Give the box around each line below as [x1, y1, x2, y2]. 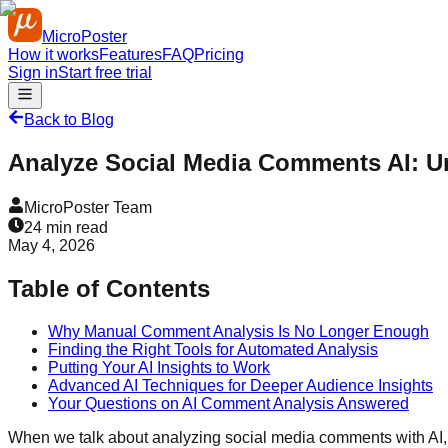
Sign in [8, 64, 58, 81]
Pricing [194, 46, 244, 63]
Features [99, 46, 162, 63]
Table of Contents [8, 274, 210, 302]
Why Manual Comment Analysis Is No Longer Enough [48, 322, 429, 340]
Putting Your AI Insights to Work [48, 358, 270, 376]
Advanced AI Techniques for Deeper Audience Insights [48, 376, 433, 394]
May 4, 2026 [8, 236, 95, 254]
